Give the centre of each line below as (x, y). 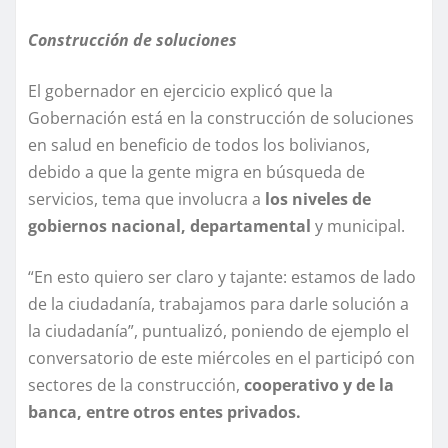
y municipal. (358, 226)
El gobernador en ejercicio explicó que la (180, 91)
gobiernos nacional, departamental (169, 226)
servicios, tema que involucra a (146, 199)
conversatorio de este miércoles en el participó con (221, 358)
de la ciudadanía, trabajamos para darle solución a (218, 304)
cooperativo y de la (319, 385)
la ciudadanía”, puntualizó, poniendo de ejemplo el (218, 331)
